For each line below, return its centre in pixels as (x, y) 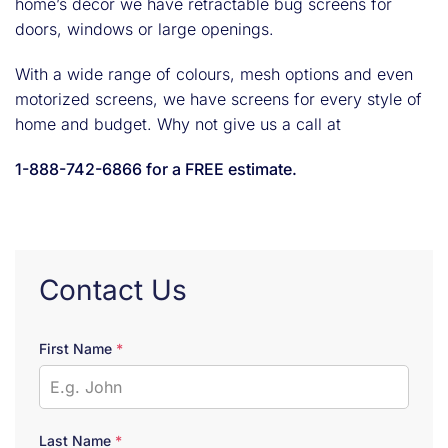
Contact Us (113, 289)
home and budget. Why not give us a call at (178, 123)
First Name (77, 348)
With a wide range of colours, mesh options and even (214, 73)
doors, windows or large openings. (144, 28)
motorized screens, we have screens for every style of (218, 98)
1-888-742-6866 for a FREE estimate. (156, 168)
